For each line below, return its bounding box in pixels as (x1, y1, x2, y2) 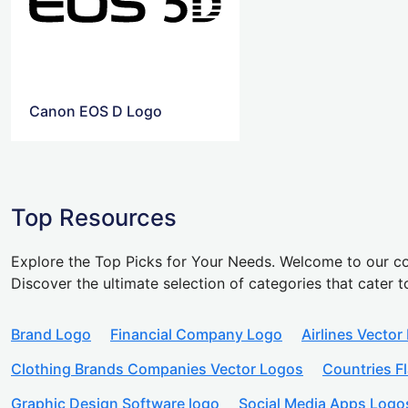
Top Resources (11, 203, 177, 232)
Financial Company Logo (110, 325, 282, 344)
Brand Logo (11, 325, 91, 344)
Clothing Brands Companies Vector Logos (11, 360, 303, 379)
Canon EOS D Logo (29, 102, 162, 121)
